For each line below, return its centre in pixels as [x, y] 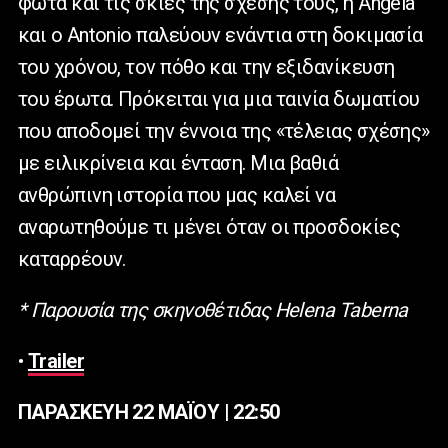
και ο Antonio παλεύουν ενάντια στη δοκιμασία [220, 35]
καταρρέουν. [72, 259]
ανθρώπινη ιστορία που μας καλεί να [177, 195]
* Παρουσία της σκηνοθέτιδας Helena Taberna [213, 310]
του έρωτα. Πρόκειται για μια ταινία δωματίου [219, 99]
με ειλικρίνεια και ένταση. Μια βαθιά [178, 163]
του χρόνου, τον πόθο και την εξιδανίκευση [206, 67]
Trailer [56, 361]
